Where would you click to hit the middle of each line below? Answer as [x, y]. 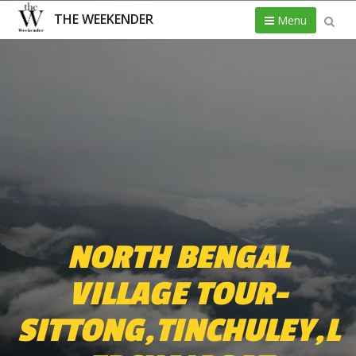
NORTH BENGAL [178, 257]
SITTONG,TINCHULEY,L [178, 330]
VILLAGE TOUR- [178, 293]
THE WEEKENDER [103, 19]
